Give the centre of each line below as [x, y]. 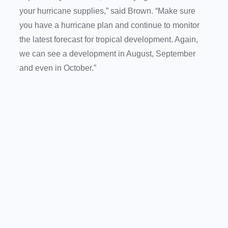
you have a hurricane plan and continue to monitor [109, 25]
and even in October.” [59, 68]
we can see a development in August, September [107, 54]
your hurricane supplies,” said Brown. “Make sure [107, 11]
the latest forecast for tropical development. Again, [109, 40]
